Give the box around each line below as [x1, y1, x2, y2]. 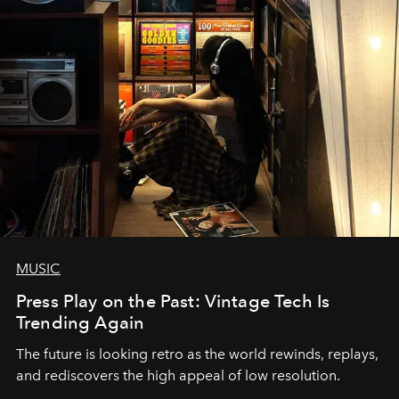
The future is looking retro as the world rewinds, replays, [16, 346, 379, 363]
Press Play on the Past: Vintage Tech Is [16, 290, 330, 313]
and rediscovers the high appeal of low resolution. [16, 367, 340, 385]
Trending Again [16, 312, 145, 334]
